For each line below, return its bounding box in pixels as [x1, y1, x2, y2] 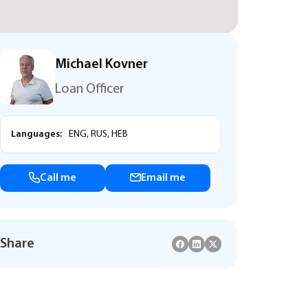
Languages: [11, 129, 62, 140]
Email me [141, 173, 186, 184]
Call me [40, 173, 76, 184]
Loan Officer [55, 82, 124, 96]
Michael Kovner [55, 58, 148, 71]
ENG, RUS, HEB [67, 129, 128, 140]
